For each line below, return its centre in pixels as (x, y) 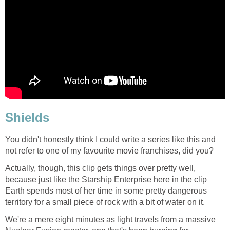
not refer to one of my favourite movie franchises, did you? (109, 150)
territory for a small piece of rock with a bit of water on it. (105, 202)
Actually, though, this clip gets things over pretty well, (100, 168)
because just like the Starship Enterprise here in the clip (106, 179)
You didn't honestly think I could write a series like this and (110, 139)
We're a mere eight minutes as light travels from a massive (110, 219)
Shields (27, 118)
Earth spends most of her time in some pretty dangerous (106, 190)
